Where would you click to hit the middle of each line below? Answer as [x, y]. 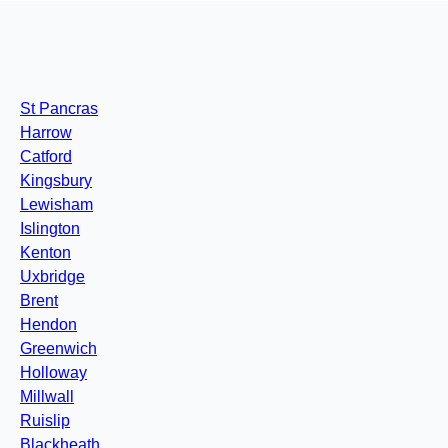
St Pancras [59, 109]
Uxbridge [52, 277]
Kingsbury [56, 181]
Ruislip [45, 421]
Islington [50, 229]
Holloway [53, 373]
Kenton [45, 253]
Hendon [48, 325]
